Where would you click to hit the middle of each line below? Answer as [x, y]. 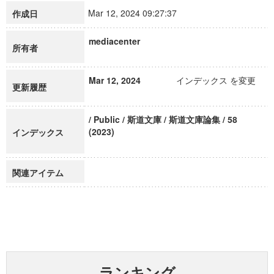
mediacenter [114, 41]
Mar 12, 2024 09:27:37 [138, 13]
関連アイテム [38, 172]
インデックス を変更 [216, 80]
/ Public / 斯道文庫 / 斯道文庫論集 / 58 [163, 119]
